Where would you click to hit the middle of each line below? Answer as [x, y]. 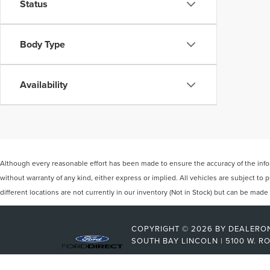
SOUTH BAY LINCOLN [175, 240]
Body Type [42, 44]
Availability [44, 85]
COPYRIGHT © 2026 [173, 228]
